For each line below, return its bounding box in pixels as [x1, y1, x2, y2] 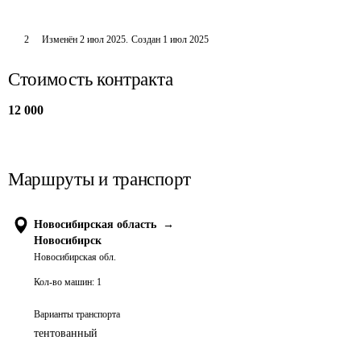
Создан [131, 34, 160, 45]
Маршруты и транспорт [8, 169, 191, 189]
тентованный [34, 327, 98, 339]
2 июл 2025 [79, 34, 126, 45]
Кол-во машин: [34, 276, 94, 288]
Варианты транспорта [34, 309, 120, 320]
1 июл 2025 [162, 34, 209, 45]
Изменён [41, 34, 80, 45]
